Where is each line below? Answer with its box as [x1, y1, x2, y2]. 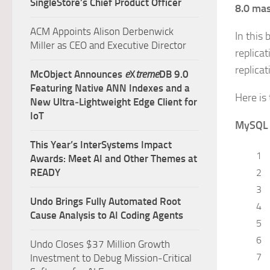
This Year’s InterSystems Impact [30, 139, 172, 151]
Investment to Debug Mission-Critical [30, 252, 192, 264]
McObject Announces [30, 68, 125, 80]
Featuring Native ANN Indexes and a [30, 82, 190, 94]
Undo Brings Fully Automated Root [30, 195, 181, 207]
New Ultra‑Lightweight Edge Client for [30, 96, 197, 108]
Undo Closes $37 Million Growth [30, 238, 170, 250]
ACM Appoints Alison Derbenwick [30, 25, 174, 37]
